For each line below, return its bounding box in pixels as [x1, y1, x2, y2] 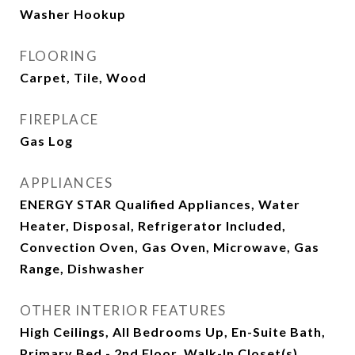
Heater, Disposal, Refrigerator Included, [20, 218, 286, 233]
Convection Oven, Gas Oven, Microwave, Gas [20, 239, 319, 254]
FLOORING [20, 48, 97, 64]
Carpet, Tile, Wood [20, 70, 147, 85]
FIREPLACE [20, 111, 99, 128]
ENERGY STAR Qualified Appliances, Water [20, 197, 300, 212]
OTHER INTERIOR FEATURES [20, 302, 227, 319]
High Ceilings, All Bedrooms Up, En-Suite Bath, [20, 324, 326, 339]
